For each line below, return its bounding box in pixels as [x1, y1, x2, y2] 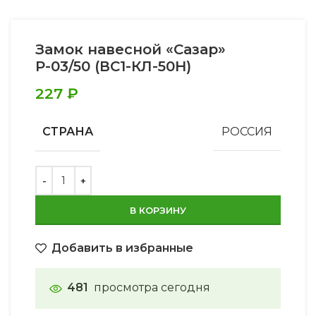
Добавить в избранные [51, 241, 194, 255]
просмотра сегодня [94, 281, 210, 295]
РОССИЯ [221, 124, 272, 138]
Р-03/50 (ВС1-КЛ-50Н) [35, 57, 191, 75]
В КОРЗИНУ [130, 204, 186, 216]
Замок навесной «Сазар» [35, 40, 226, 58]
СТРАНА [42, 124, 93, 138]
